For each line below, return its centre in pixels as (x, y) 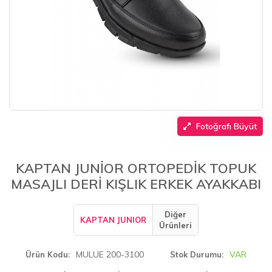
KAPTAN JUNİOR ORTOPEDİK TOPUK (136, 168)
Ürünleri (175, 225)
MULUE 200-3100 (110, 254)
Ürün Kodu (47, 254)
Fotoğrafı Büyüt (226, 126)
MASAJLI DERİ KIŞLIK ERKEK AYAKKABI (136, 184)
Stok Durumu (196, 254)
